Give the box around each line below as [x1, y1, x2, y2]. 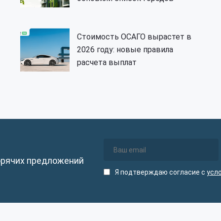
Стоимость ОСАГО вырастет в [77, 32, 191, 42]
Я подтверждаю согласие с [115, 168, 207, 176]
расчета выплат [77, 58, 137, 68]
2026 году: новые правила [77, 45, 173, 55]
